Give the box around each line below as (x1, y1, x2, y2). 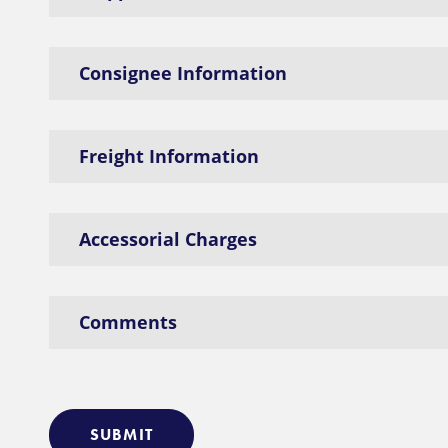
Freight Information (78, 144, 259, 168)
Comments (78, 310, 177, 334)
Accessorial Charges (78, 227, 257, 251)
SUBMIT (89, 424, 153, 445)
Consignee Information (78, 61, 287, 85)
